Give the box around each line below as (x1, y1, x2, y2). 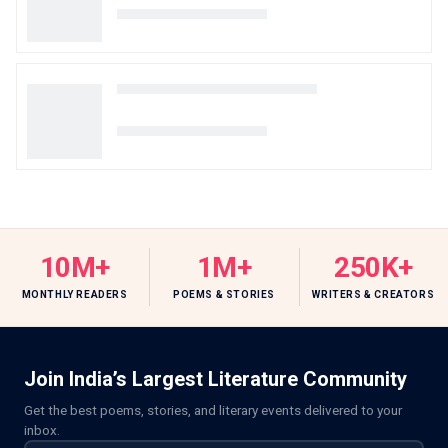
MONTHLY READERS (21, 288, 128, 300)
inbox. (24, 421, 60, 438)
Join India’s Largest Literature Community (24, 366, 407, 391)
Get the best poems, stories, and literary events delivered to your (24, 401, 402, 418)
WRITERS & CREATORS (312, 288, 435, 300)
